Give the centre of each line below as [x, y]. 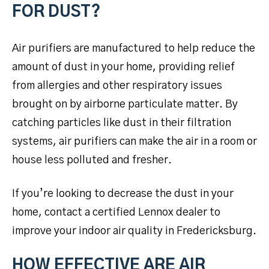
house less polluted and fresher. [92, 160]
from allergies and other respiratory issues [117, 86]
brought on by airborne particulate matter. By [125, 104]
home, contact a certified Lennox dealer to [116, 212]
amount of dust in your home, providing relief [123, 67]
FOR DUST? [56, 12]
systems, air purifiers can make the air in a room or [134, 141]
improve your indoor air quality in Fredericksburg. [134, 231]
